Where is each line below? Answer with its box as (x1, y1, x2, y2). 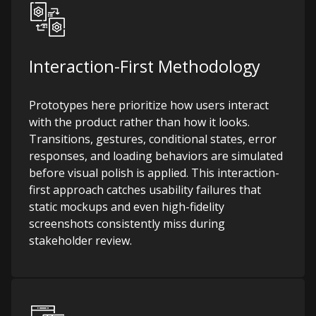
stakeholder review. (29, 233, 132, 248)
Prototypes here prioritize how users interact (29, 97, 269, 113)
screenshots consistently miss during (29, 216, 225, 231)
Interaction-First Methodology (29, 55, 260, 78)
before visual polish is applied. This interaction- (29, 165, 279, 181)
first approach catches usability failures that (29, 182, 261, 197)
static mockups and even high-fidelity (29, 199, 224, 214)
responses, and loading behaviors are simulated (29, 148, 283, 164)
